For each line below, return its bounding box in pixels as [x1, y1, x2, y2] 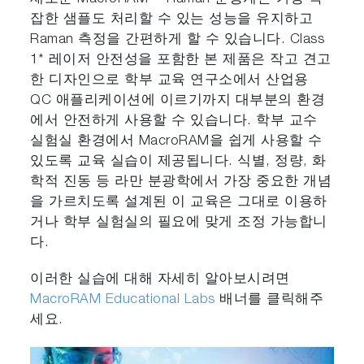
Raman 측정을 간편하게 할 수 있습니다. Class [30, 32, 325, 47]
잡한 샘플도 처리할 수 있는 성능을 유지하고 [30, 12, 314, 27]
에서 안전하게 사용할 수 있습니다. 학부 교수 [30, 114, 318, 128]
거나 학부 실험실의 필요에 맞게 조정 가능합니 [30, 215, 327, 230]
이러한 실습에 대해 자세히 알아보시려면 [30, 272, 290, 287]
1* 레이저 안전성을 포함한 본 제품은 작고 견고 [30, 53, 331, 67]
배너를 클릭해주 [214, 292, 324, 307]
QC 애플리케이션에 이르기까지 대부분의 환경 [30, 93, 326, 108]
